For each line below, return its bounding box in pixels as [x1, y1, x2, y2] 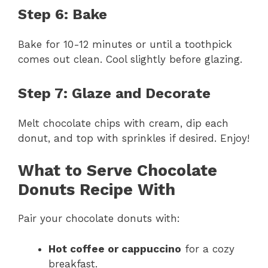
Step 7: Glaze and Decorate [18, 84, 211, 102]
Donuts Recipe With [18, 180, 175, 200]
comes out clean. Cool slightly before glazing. [18, 53, 242, 66]
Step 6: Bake [18, 6, 107, 23]
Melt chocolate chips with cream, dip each [18, 117, 229, 129]
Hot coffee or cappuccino [48, 242, 181, 255]
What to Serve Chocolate [18, 161, 217, 181]
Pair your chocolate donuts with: [18, 212, 180, 225]
